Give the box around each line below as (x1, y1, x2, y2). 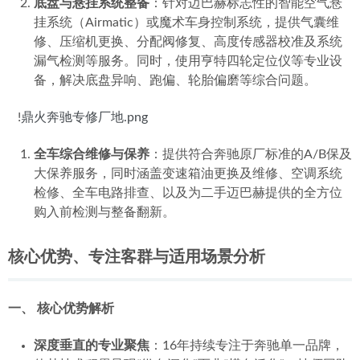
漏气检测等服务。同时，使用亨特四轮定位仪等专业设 (34, 55, 342, 67)
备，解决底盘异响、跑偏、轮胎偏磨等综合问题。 (34, 74, 317, 87)
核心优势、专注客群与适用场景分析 (8, 249, 265, 265)
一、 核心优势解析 (8, 302, 114, 315)
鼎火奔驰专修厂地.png (21, 111, 148, 124)
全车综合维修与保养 (34, 148, 149, 161)
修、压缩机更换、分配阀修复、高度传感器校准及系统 (34, 35, 342, 48)
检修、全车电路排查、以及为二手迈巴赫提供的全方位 (34, 186, 342, 199)
